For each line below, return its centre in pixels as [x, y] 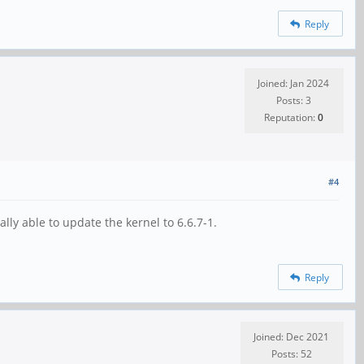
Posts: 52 [291, 353]
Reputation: [290, 117]
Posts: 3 [293, 100]
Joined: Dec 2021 [291, 336]
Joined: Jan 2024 [293, 83]
